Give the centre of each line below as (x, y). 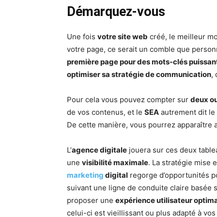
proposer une (91, 201)
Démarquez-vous (116, 12)
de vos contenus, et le (106, 112)
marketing (85, 175)
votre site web (123, 37)
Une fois (82, 37)
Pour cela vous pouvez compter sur (129, 100)
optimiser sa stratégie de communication (139, 75)
